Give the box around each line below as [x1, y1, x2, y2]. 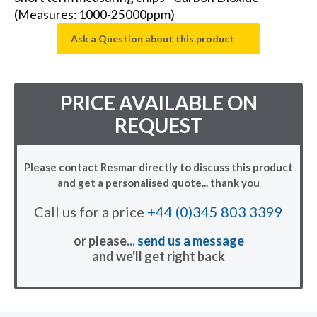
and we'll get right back [92, 248, 225, 265]
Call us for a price [34, 203, 147, 221]
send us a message [137, 233, 244, 249]
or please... [73, 233, 137, 249]
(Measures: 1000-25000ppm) [14, 7, 175, 23]
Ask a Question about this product [71, 33, 234, 45]
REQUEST [114, 113, 203, 138]
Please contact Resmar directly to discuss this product [24, 161, 293, 174]
